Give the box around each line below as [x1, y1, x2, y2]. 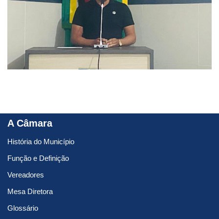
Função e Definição [7, 154, 69, 163]
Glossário [7, 204, 38, 213]
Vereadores [7, 171, 44, 179]
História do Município [7, 137, 74, 146]
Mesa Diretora [7, 187, 53, 196]
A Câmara [7, 118, 52, 129]
